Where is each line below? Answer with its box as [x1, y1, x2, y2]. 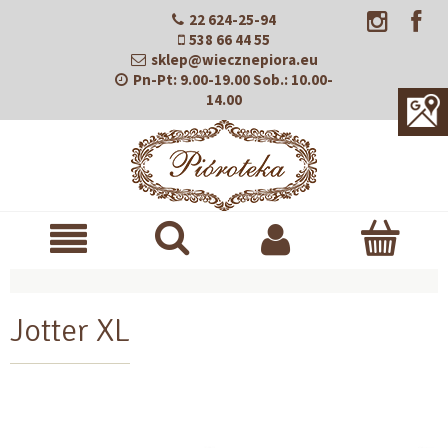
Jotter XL [10, 311, 130, 350]
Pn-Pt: [133, 70, 177, 89]
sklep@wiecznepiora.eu [150, 50, 318, 69]
